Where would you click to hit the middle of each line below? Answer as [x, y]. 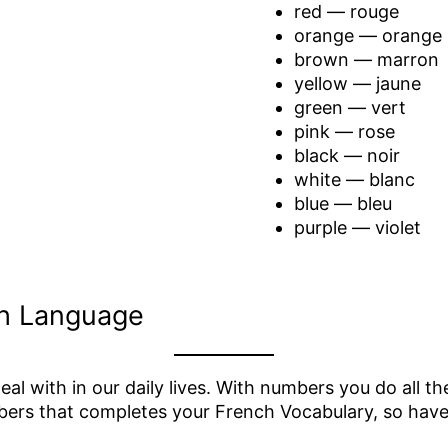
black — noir [347, 155]
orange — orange [368, 35]
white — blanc [355, 179]
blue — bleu [343, 203]
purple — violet [358, 227]
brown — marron [367, 59]
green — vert [350, 107]
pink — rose [345, 131]
